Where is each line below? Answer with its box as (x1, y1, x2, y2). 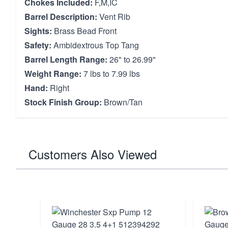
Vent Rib (97, 11, 130, 22)
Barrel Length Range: (24, 53, 107, 65)
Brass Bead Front (52, 25, 117, 37)
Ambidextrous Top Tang (51, 39, 139, 51)
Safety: (24, 39, 51, 51)
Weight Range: (24, 68, 81, 79)
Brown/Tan (102, 96, 142, 108)
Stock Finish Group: (24, 96, 102, 108)
